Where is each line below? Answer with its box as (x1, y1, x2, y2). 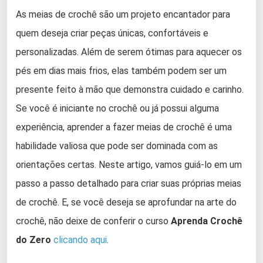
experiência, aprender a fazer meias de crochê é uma (16, 121, 232, 133)
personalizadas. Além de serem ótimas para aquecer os (16, 46, 242, 58)
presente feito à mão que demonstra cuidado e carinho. (16, 83, 244, 95)
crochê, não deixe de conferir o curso (16, 215, 171, 227)
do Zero (16, 234, 51, 245)
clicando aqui (53, 234, 107, 245)
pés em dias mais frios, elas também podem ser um (16, 65, 227, 76)
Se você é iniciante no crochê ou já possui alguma (16, 102, 219, 114)
